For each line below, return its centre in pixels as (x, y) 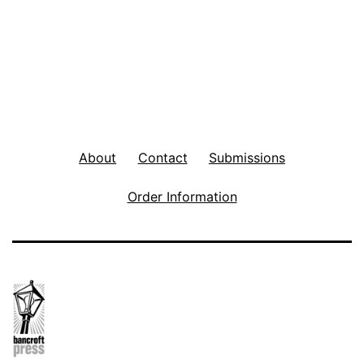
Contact (162, 157)
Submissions (247, 157)
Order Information (182, 196)
